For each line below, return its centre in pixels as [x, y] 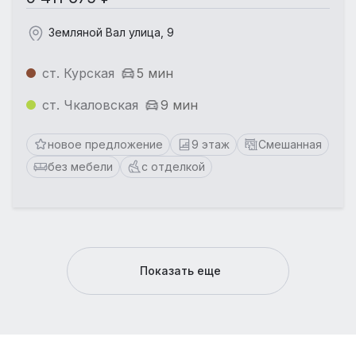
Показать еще [180, 270]
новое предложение [105, 144]
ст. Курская [78, 73]
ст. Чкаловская [90, 104]
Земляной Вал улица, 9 [111, 32]
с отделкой [173, 166]
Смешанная [290, 144]
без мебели [80, 166]
